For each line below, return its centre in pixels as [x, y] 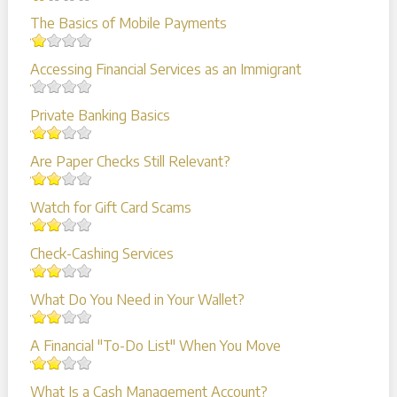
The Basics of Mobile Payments [128, 23]
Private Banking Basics [100, 115]
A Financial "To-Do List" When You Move [155, 345]
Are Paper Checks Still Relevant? [130, 161]
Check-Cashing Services [101, 253]
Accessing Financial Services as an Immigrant [165, 69]
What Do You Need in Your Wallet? [137, 299]
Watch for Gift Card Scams [110, 207]
